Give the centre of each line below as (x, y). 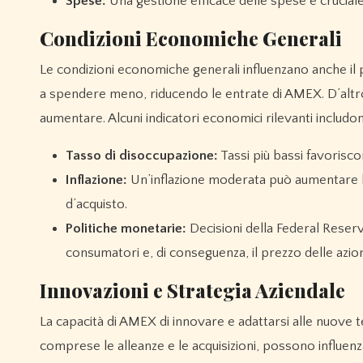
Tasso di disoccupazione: (142, 156)
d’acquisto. (96, 205)
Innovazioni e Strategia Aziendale (192, 290)
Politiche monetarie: (126, 229)
